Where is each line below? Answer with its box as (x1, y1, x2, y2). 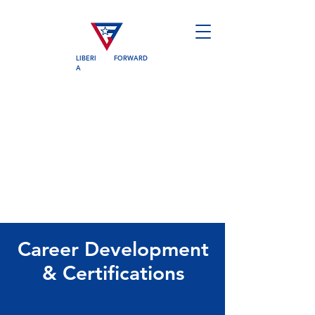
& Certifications (42, 261, 184, 285)
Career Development (18, 237, 209, 261)
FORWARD (114, 53, 148, 62)
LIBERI (76, 53, 96, 62)
